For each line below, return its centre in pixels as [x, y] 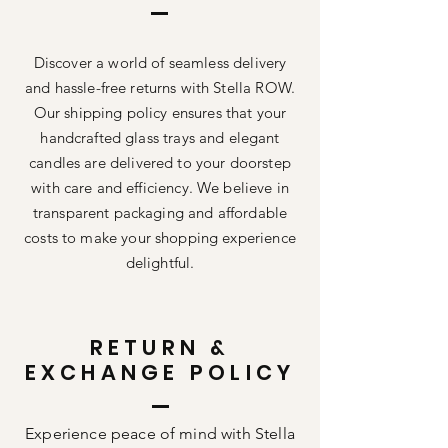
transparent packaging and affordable [160, 212]
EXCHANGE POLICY [160, 372]
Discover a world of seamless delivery [160, 62]
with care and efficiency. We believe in [160, 187]
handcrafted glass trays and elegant [160, 137]
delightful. [160, 262]
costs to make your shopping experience [160, 237]
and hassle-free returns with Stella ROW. [160, 87]
